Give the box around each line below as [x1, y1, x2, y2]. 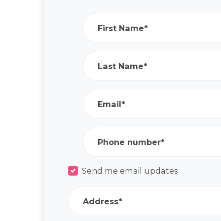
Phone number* [98, 137, 165, 147]
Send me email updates [82, 166, 178, 176]
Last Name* [98, 61, 147, 71]
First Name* [98, 23, 148, 33]
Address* [83, 196, 122, 206]
